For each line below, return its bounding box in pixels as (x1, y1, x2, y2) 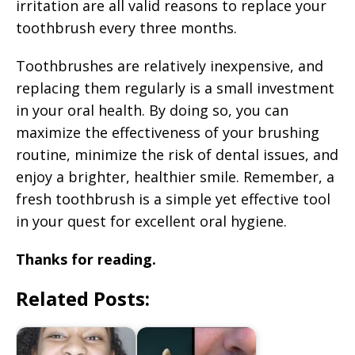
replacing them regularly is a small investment (16, 78, 334, 97)
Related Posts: (16, 284, 150, 311)
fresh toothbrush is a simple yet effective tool (16, 189, 330, 208)
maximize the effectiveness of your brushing (16, 122, 319, 142)
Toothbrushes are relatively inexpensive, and (16, 55, 323, 75)
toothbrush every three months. (16, 17, 237, 37)
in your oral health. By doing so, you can (16, 100, 288, 120)
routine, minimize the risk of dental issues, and (16, 144, 338, 164)
